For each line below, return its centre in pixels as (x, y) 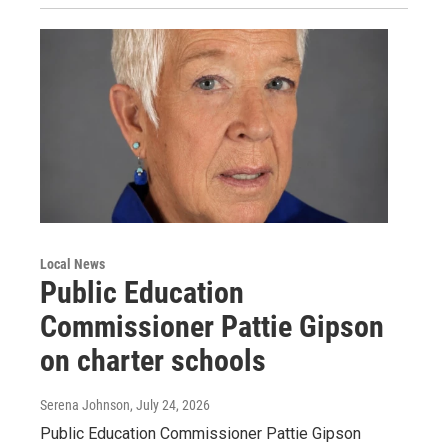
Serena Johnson (85, 404)
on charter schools (153, 360)
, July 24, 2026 (170, 404)
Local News (72, 263)
